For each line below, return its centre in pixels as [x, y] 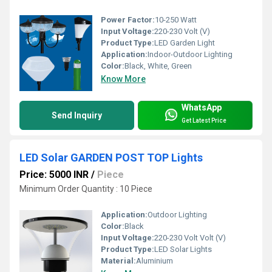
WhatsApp [202, 107]
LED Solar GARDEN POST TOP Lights [111, 158]
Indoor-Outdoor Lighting [190, 55]
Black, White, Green [158, 66]
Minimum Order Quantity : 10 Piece [86, 189]
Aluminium [155, 261]
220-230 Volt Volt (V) [190, 238]
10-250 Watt [176, 20]
